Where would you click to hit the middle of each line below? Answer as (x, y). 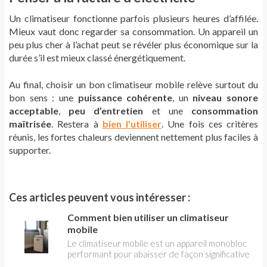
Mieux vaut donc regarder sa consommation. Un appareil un (133, 32)
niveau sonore (225, 98)
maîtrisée (30, 124)
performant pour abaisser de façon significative (159, 254)
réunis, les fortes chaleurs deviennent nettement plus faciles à (133, 137)
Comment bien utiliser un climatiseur (148, 218)
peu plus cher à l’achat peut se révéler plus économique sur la (133, 45)
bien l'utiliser (132, 124)
